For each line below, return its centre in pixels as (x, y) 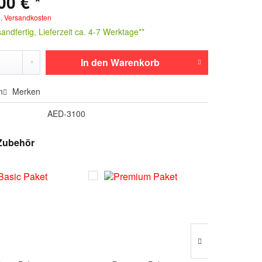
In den (94, 62)
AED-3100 (67, 113)
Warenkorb (135, 62)
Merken (27, 91)
